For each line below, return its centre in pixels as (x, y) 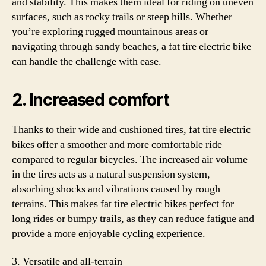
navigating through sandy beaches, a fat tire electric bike (132, 46)
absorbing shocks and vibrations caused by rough (116, 189)
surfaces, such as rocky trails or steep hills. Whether (122, 17)
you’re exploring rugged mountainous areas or (110, 31)
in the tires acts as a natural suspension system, (111, 174)
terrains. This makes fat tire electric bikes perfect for (123, 204)
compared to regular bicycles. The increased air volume (130, 159)
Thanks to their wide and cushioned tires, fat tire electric (131, 129)
